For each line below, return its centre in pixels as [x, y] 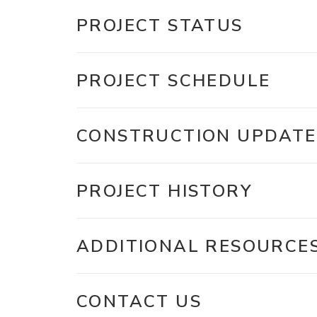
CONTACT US [139, 301]
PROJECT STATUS [160, 25]
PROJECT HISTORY [165, 191]
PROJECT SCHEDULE [174, 81]
